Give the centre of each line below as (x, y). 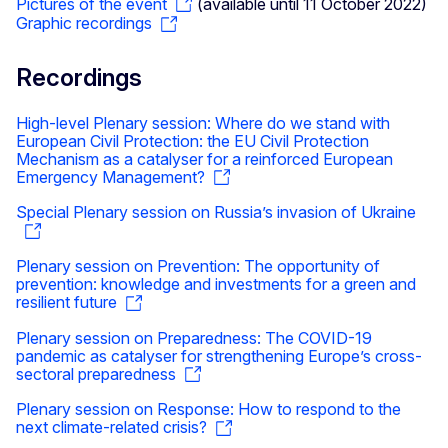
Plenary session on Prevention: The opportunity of (198, 266)
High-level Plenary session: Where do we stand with (203, 122)
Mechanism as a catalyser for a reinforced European (204, 158)
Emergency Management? (110, 176)
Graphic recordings (84, 23)
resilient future (66, 302)
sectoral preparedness (96, 373)
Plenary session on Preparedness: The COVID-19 (194, 337)
